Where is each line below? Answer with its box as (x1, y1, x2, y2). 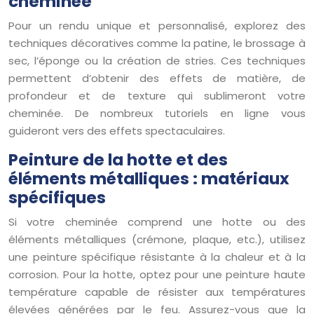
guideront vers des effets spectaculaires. (8, 123, 225, 138)
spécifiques (8, 186, 106, 209)
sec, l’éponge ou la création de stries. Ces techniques (8, 53, 306, 68)
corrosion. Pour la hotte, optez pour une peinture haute (8, 266, 306, 282)
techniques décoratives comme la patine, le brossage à (8, 35, 306, 50)
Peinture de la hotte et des (8, 148, 228, 171)
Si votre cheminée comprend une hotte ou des (8, 214, 306, 229)
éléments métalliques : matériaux (8, 167, 289, 190)
